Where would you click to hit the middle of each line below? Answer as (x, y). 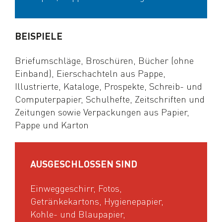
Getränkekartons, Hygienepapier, (97, 201)
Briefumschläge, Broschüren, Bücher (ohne (105, 60)
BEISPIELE (39, 36)
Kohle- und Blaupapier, (78, 214)
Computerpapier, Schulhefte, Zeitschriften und (110, 99)
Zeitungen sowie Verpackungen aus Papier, (102, 111)
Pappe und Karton (52, 124)
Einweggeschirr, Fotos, (76, 188)
